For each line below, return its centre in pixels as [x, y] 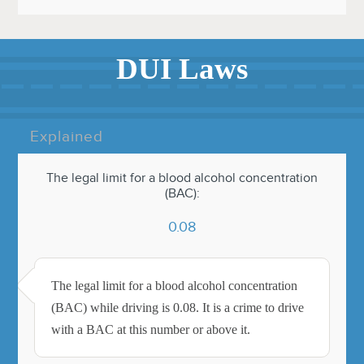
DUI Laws [182, 68]
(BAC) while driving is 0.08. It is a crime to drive [178, 307]
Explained [67, 136]
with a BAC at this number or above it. [151, 329]
